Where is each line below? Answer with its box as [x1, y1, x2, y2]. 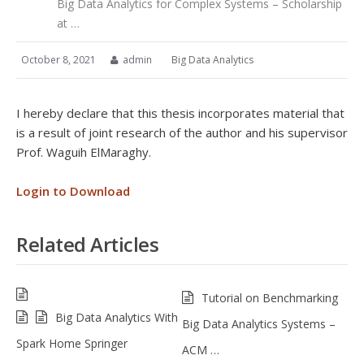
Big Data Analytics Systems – [182, 316, 336, 331]
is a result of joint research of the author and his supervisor [16, 124, 348, 141]
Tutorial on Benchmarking [201, 290, 338, 305]
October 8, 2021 [21, 53, 96, 67]
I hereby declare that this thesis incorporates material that [16, 105, 344, 121]
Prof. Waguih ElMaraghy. [16, 144, 151, 160]
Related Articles [16, 231, 158, 258]
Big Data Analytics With [55, 310, 178, 325]
